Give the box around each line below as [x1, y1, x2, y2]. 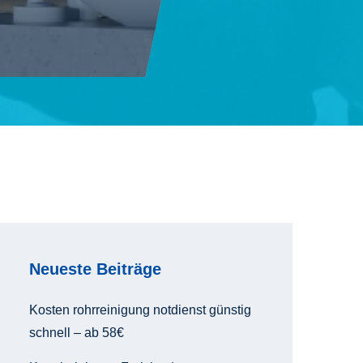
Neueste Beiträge [29, 260, 161, 278]
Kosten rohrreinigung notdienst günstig [29, 303, 251, 317]
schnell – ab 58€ [29, 326, 124, 340]
